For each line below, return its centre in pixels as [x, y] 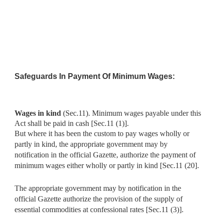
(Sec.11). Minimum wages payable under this [132, 113]
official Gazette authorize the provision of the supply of [99, 199]
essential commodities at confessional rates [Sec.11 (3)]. [99, 209]
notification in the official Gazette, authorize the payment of [105, 155]
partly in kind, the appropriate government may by [91, 144]
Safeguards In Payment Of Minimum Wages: [95, 76]
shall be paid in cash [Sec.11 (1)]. [78, 123]
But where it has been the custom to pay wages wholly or [102, 133]
